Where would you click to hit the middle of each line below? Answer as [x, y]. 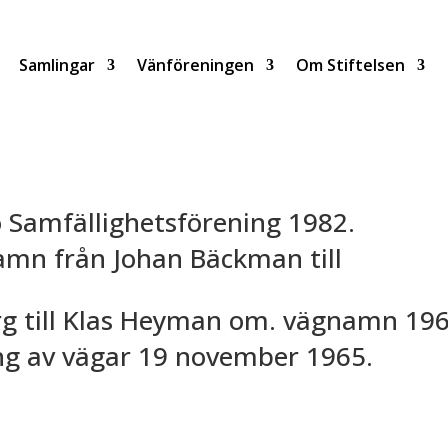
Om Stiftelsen [350, 64]
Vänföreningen [195, 64]
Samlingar [56, 64]
